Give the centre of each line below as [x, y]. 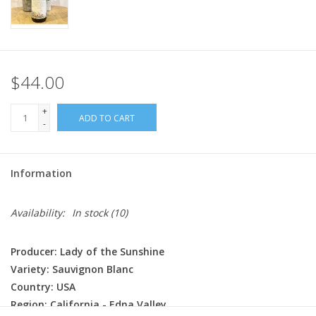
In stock [90, 213]
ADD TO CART [107, 119]
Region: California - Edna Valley [89, 305]
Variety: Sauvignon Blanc [72, 269]
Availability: [38, 213]
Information [41, 174]
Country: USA [43, 287]
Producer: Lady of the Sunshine [87, 252]
